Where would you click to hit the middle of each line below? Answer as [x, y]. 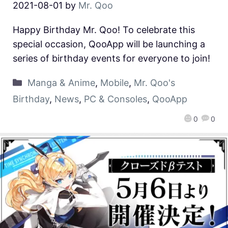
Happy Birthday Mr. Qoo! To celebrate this [104, 30]
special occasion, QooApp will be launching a [109, 44]
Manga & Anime [61, 82]
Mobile [114, 82]
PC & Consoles [116, 99]
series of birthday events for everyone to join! [111, 58]
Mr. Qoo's [154, 82]
